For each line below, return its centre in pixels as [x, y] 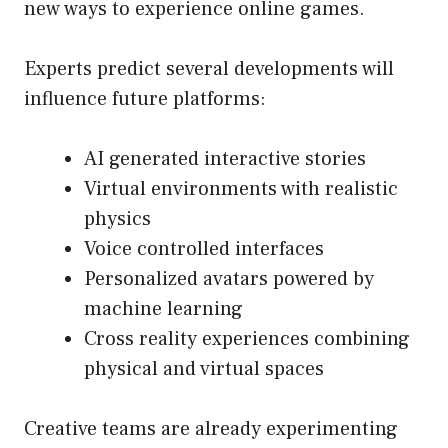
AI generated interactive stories [225, 159]
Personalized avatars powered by [229, 279]
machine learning [163, 309]
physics [117, 219]
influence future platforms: [145, 99]
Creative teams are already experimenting [211, 429]
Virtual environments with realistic [241, 189]
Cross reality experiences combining [247, 339]
